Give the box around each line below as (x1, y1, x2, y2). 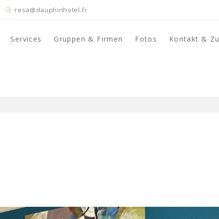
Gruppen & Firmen (54, 34, 123, 44)
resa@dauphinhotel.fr (15, 5, 88, 14)
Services (10, 34, 42, 44)
